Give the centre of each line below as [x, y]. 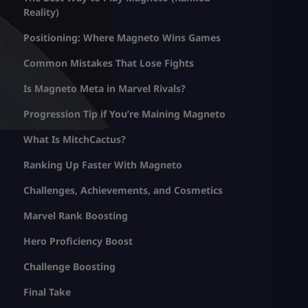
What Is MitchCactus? [75, 139]
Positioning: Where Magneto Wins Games [122, 37]
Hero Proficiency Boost [78, 241]
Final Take [47, 291]
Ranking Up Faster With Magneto [103, 164]
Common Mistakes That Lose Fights [109, 63]
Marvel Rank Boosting [76, 215]
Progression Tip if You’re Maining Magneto [125, 113]
